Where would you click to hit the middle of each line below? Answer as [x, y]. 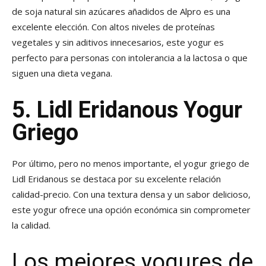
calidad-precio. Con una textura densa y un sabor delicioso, [131, 194]
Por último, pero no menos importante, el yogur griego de [131, 164]
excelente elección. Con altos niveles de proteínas [113, 27]
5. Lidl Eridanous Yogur [127, 110]
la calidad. [31, 225]
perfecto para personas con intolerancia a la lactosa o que [130, 58]
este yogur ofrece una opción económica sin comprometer [131, 210]
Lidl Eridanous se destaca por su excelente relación [116, 179]
